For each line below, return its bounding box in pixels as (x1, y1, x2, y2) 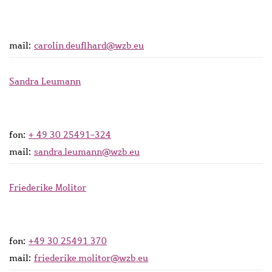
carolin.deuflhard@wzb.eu (34, 39, 144, 52)
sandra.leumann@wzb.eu (34, 145, 140, 158)
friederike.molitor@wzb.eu (34, 251, 148, 264)
